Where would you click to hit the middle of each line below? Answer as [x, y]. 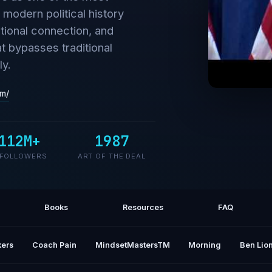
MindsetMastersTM [132, 245]
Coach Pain [54, 245]
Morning [205, 245]
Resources [143, 208]
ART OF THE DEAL [112, 156]
